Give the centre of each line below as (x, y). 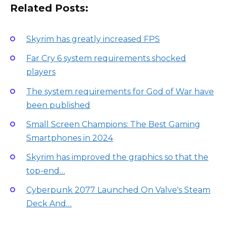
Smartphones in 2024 (70, 138)
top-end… (46, 171)
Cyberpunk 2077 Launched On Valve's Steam (118, 190)
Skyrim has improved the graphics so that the (117, 157)
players (41, 72)
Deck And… (49, 204)
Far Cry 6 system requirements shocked (106, 59)
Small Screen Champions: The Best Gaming (113, 124)
